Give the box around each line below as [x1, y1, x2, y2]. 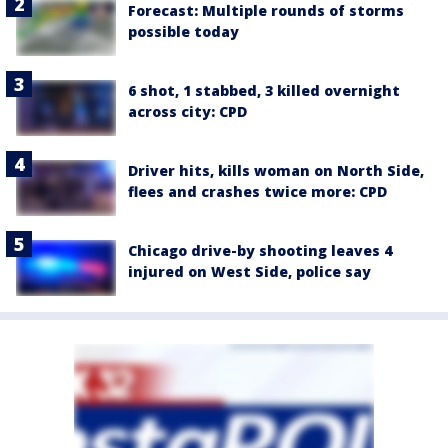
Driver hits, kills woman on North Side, [128, 160, 424, 180]
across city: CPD [128, 101, 247, 121]
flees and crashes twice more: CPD [128, 181, 387, 201]
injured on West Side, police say [128, 262, 371, 282]
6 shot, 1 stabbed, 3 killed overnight [128, 80, 400, 100]
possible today [128, 22, 239, 41]
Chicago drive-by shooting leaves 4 [128, 241, 392, 261]
